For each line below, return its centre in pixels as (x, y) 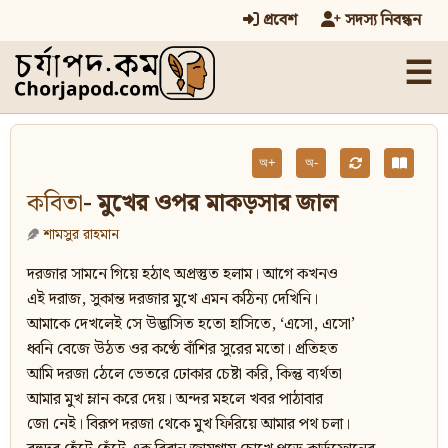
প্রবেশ (278, 20)
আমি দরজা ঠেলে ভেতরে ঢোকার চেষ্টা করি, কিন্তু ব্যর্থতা (184, 375)
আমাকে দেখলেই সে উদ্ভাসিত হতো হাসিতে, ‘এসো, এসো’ (191, 325)
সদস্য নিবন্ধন (381, 20)
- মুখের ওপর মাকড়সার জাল (210, 204)
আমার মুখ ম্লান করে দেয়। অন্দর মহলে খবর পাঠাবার (175, 400)
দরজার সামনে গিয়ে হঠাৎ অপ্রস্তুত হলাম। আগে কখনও (182, 275)
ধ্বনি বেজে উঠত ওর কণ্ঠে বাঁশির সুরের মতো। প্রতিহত (182, 350)
